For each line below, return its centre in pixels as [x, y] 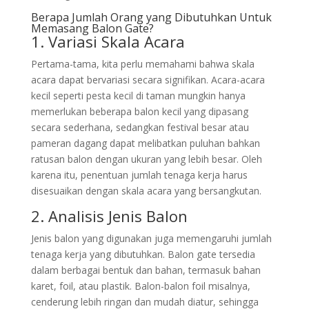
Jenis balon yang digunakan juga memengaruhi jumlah [151, 238]
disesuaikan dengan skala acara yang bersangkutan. [146, 191]
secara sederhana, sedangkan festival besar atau [140, 127]
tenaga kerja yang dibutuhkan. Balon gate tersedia [143, 254]
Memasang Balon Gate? [92, 28]
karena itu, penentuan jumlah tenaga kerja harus [139, 175]
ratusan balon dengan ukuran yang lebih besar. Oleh [146, 159]
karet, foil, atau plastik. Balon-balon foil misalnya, [140, 286]
